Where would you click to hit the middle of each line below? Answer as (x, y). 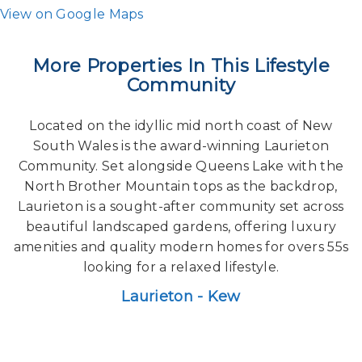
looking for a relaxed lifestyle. (181, 267)
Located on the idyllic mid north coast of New (181, 126)
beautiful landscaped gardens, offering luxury (181, 227)
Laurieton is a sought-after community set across (181, 207)
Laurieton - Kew (181, 297)
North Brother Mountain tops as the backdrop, (181, 187)
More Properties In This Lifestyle (181, 66)
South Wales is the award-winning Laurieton (181, 146)
